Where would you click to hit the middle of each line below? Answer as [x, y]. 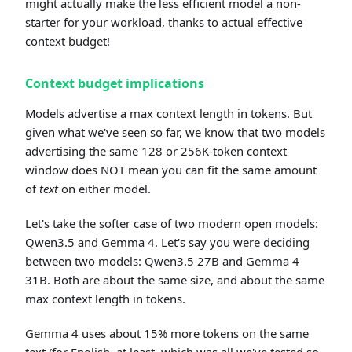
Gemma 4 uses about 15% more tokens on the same [167, 334]
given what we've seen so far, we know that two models [175, 132]
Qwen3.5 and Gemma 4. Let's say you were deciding [167, 242]
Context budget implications [115, 84]
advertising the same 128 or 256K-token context [156, 151]
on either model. [104, 189]
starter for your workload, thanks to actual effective [164, 22]
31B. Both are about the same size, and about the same [175, 280]
